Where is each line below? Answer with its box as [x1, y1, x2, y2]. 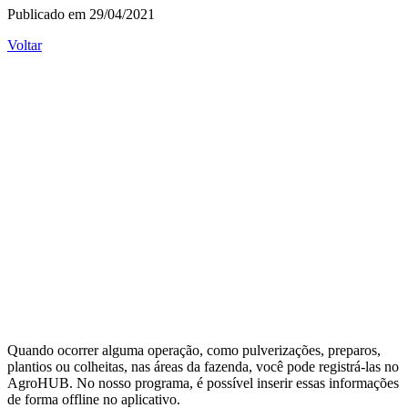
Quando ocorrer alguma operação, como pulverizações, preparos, [7, 342, 381, 358]
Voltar [7, 36, 42, 53]
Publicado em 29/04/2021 [7, 5, 155, 22]
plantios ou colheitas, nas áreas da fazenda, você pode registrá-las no [7, 358, 399, 374]
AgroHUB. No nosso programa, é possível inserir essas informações [7, 374, 399, 391]
